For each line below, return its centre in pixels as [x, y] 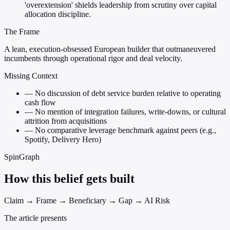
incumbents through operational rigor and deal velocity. [93, 59]
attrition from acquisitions [66, 121]
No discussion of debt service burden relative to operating [127, 93]
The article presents [35, 218]
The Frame [22, 32]
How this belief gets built [69, 179]
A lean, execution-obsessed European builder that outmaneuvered [110, 49]
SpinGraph [22, 157]
